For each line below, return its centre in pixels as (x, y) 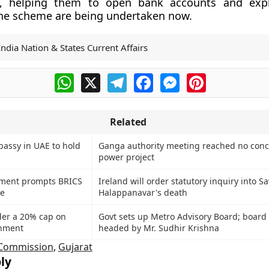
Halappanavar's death (143, 192)
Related (128, 122)
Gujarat (75, 247)
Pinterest (226, 78)
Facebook (175, 78)
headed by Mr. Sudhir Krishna (159, 228)
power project (126, 157)
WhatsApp (97, 78)
